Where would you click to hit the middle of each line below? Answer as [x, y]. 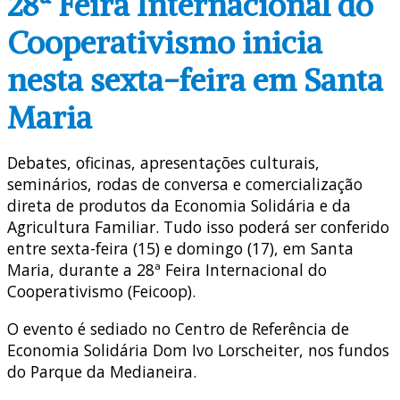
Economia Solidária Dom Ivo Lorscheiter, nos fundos [198, 350]
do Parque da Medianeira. [102, 371]
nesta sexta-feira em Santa [195, 79]
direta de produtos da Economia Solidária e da [179, 206]
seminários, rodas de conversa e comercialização [185, 184]
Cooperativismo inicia [165, 42]
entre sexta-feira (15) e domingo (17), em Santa [180, 249]
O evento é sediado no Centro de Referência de [178, 328]
